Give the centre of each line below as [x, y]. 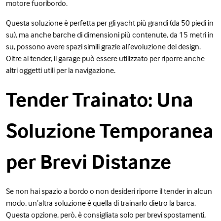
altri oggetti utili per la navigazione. [61, 70]
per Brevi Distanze [89, 161]
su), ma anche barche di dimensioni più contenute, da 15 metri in [110, 34]
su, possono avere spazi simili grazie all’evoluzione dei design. [103, 46]
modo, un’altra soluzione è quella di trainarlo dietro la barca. [101, 203]
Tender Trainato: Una [100, 99]
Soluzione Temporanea [110, 130]
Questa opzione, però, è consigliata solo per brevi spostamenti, [106, 214]
